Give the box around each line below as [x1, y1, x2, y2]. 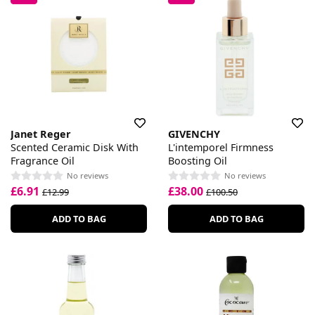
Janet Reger [11, 127, 71, 141]
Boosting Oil [168, 153, 227, 167]
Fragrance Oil [11, 153, 75, 167]
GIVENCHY [168, 127, 220, 141]
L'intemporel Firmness [168, 140, 274, 154]
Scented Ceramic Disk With [11, 140, 139, 154]
